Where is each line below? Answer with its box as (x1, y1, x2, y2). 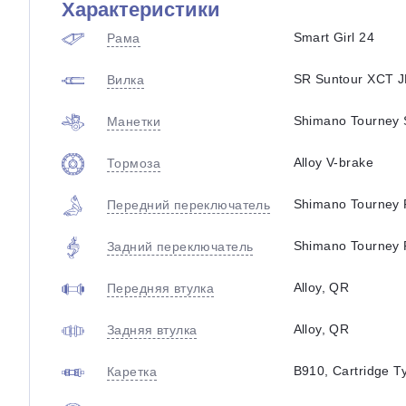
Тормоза (107, 156, 160, 170)
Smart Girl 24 (293, 30, 374, 44)
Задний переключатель (107, 239, 254, 254)
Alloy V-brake (293, 155, 373, 169)
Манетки (107, 114, 160, 129)
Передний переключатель (107, 198, 271, 212)
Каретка (107, 364, 157, 379)
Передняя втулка (107, 281, 215, 295)
